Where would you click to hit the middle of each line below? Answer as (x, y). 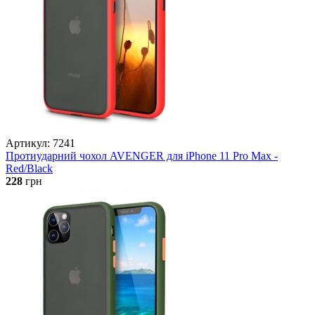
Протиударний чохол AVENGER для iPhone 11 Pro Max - (142, 155)
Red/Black (29, 168)
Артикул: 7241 (40, 143)
